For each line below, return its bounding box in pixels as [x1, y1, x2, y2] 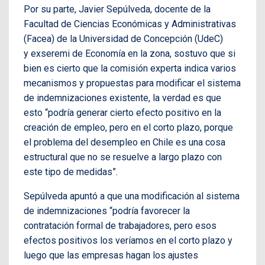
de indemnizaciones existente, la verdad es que [24, 92, 221, 104]
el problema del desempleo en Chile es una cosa [24, 137, 225, 148]
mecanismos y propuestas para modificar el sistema [24, 77, 241, 89]
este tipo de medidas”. [24, 166, 118, 178]
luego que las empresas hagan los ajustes [24, 250, 198, 261]
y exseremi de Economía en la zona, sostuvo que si [24, 48, 235, 60]
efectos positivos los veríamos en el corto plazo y [24, 235, 232, 247]
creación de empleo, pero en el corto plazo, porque [24, 122, 233, 134]
